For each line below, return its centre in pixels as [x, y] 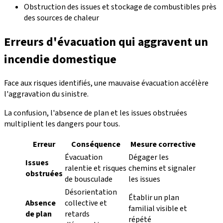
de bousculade [89, 179]
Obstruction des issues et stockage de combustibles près [120, 7]
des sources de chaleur [61, 18]
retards [77, 214]
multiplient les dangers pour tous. [62, 124]
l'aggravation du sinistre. [46, 94]
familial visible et [158, 209]
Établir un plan [154, 198]
